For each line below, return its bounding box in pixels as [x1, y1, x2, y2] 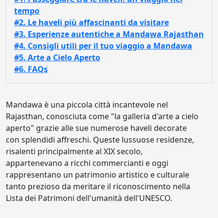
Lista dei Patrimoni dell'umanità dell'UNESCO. [6, 193, 172, 203]
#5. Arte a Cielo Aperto [14, 52, 100, 63]
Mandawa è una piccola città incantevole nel [6, 99, 168, 110]
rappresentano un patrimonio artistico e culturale [6, 169, 189, 180]
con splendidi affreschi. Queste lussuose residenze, [6, 134, 194, 145]
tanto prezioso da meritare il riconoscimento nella [6, 181, 190, 192]
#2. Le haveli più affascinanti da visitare [14, 17, 169, 28]
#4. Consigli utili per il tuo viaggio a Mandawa [14, 40, 192, 51]
